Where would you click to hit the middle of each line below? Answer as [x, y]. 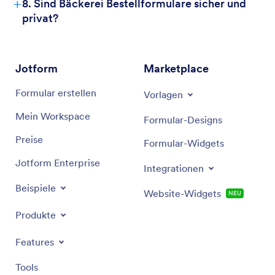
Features [35, 242]
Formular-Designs [183, 120]
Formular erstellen [56, 93]
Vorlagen [163, 95]
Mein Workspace [53, 116]
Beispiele [36, 188]
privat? [40, 18]
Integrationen [174, 168]
